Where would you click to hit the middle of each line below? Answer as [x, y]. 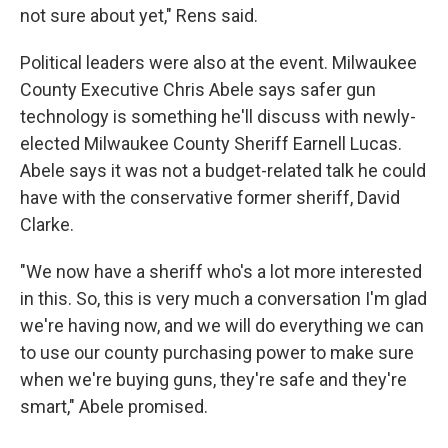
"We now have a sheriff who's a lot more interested [221, 271]
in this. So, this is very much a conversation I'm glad [223, 298]
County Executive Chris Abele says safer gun [198, 89]
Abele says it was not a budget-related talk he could [223, 170]
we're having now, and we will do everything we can [222, 325]
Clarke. [47, 224]
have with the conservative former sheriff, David [210, 197]
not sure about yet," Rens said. [139, 15]
